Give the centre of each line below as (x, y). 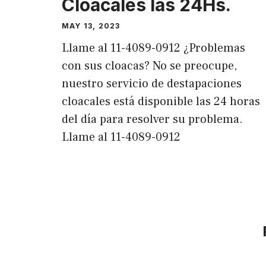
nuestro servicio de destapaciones (152, 83)
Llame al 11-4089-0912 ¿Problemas (153, 48)
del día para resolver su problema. (152, 119)
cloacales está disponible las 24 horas (161, 101)
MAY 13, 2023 (91, 26)
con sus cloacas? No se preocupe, (149, 66)
